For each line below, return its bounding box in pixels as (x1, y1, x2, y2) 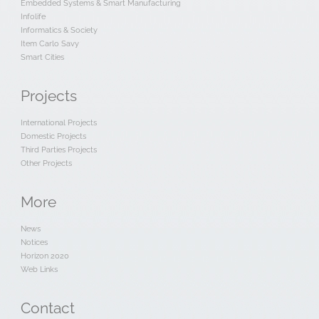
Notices (20, 237, 48, 248)
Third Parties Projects (20, 145, 97, 155)
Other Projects (20, 158, 72, 169)
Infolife (20, 11, 46, 22)
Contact (20, 300, 75, 318)
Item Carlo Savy (20, 38, 79, 49)
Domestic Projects (20, 131, 86, 142)
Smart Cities (20, 52, 64, 63)
